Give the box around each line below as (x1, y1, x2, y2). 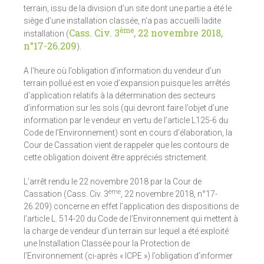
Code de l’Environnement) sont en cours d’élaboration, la (24, 128, 232, 138)
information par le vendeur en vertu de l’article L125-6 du (24, 115, 228, 126)
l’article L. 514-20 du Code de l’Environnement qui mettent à (24, 214, 238, 224)
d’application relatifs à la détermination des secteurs (24, 91, 216, 101)
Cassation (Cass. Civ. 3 (24, 189, 108, 199)
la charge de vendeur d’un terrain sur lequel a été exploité (24, 226, 229, 236)
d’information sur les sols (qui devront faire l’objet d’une (24, 103, 228, 113)
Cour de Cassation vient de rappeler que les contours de (24, 140, 229, 150)
